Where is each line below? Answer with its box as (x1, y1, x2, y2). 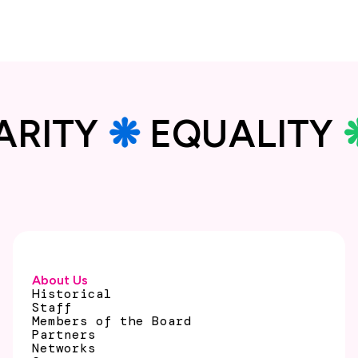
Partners (32, 326, 96, 344)
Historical (32, 285, 112, 303)
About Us (32, 272, 88, 288)
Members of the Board (32, 312, 192, 330)
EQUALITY (158, 110, 352, 157)
